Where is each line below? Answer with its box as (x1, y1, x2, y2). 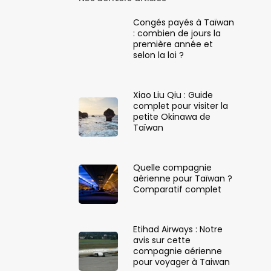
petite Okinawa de (132, 110, 211, 123)
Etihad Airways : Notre (132, 223, 223, 235)
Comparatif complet (132, 183, 221, 195)
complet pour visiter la (132, 99, 228, 112)
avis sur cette (132, 233, 191, 246)
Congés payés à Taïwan (132, 16, 234, 28)
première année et (132, 38, 213, 50)
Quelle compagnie (132, 161, 212, 174)
